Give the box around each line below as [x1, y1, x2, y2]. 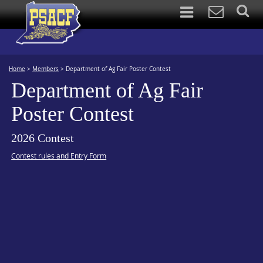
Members [32, 65, 59, 73]
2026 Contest [11, 131, 75, 144]
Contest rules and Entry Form [11, 150, 107, 160]
